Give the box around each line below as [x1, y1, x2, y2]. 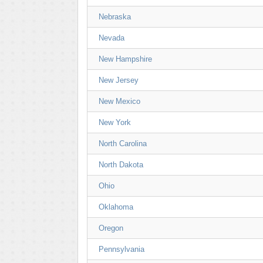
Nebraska [99, 12, 131, 21]
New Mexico [99, 97, 140, 106]
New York [99, 118, 131, 127]
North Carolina [99, 139, 147, 148]
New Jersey [99, 76, 139, 85]
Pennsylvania [99, 245, 144, 254]
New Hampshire [99, 55, 152, 63]
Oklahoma [99, 203, 133, 211]
